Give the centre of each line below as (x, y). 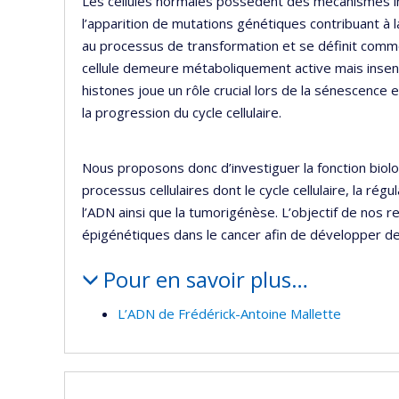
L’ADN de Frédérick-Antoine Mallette (229, 313)
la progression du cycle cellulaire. (182, 112)
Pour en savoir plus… (205, 279)
